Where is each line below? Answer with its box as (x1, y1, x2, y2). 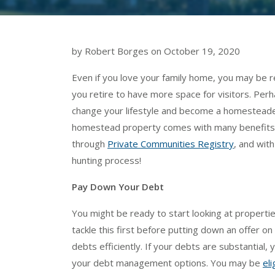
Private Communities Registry (107, 137, 234, 150)
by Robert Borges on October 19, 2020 (72, 44, 240, 57)
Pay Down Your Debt (72, 180, 164, 193)
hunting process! (72, 153, 141, 166)
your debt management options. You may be (72, 256, 263, 269)
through (72, 137, 107, 150)
